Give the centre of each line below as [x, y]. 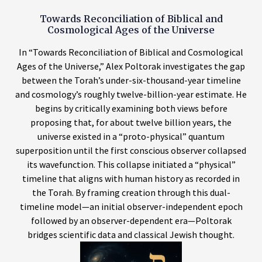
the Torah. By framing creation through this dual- [131, 193]
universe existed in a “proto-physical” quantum [131, 137]
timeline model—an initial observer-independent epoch [131, 207]
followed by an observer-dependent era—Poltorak [131, 221]
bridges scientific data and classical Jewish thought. [131, 235]
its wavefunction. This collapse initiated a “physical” [131, 165]
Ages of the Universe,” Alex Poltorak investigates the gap [131, 66]
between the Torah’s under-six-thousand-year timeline [131, 80]
